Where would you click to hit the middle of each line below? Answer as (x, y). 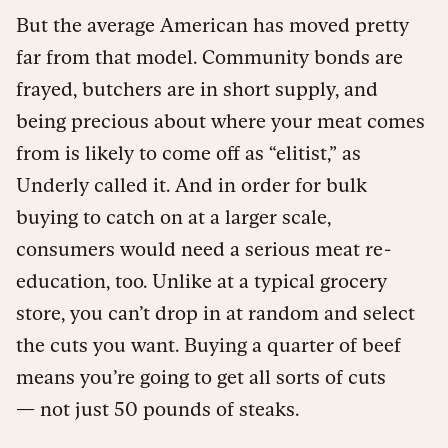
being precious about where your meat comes (220, 120)
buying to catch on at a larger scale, (173, 216)
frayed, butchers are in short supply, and (197, 88)
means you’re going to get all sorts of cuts (201, 376)
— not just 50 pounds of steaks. (157, 408)
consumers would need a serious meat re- (203, 248)
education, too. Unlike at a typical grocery (201, 280)
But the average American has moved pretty (212, 24)
